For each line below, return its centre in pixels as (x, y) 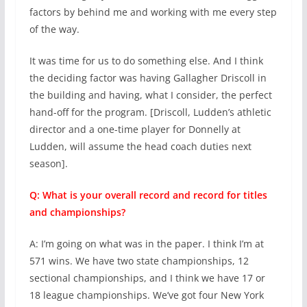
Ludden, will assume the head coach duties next (140, 147)
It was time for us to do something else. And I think (146, 61)
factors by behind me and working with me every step (153, 12)
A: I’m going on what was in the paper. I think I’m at (146, 244)
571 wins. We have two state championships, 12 (139, 261)
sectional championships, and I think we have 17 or (147, 278)
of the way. (54, 29)
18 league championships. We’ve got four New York (146, 295)
